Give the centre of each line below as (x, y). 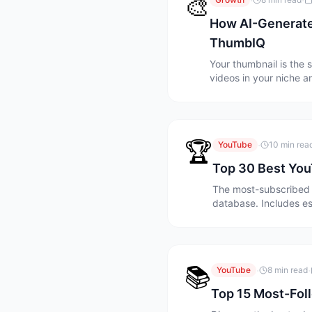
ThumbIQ (237, 43)
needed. (228, 92)
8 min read (288, 270)
